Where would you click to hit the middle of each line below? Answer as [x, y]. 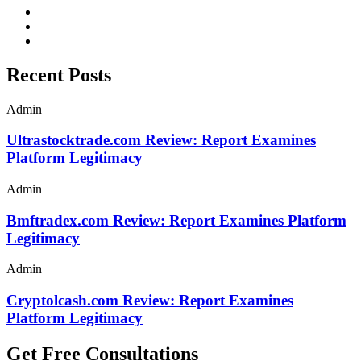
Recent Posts [59, 75]
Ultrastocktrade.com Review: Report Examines [161, 140]
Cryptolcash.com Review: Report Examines [150, 301]
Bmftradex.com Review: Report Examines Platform [176, 220]
